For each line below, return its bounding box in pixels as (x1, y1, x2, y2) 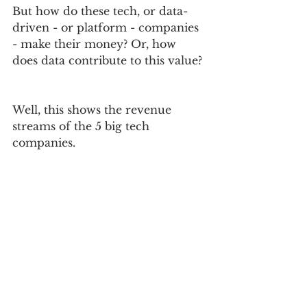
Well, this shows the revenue (12, 102, 175, 116)
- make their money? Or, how (12, 36, 180, 51)
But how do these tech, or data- (12, 3, 188, 18)
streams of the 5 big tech (12, 119, 153, 133)
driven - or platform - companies (12, 20, 202, 34)
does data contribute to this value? (12, 53, 206, 67)
